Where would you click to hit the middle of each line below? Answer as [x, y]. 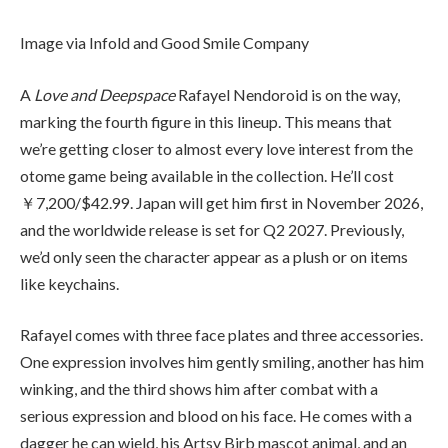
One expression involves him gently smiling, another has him [222, 362]
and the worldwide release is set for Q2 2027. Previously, [212, 229]
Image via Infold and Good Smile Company [164, 43]
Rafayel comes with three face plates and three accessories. [221, 335]
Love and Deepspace [106, 94]
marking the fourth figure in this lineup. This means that [206, 121]
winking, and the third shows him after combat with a [199, 389]
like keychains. [69, 283]
